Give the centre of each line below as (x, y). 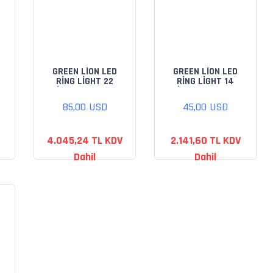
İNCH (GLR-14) (205, 91)
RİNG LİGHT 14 (205, 81)
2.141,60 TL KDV (205, 140)
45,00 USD (205, 107)
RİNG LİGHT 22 (85, 81)
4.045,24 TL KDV (85, 140)
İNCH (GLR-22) (85, 91)
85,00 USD (85, 107)
